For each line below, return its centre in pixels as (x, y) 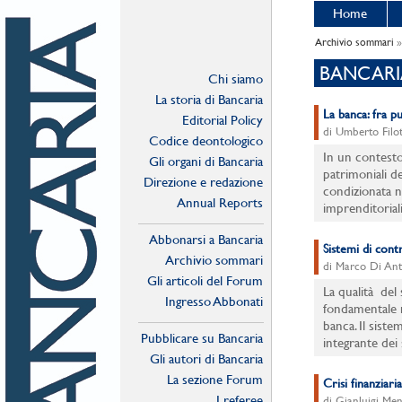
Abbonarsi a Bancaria (206, 239)
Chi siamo (236, 79)
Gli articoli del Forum (205, 280)
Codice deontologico (206, 140)
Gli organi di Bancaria (206, 161)
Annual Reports (220, 202)
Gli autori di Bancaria (206, 358)
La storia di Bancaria (209, 99)
